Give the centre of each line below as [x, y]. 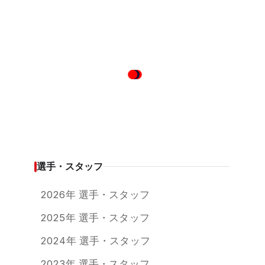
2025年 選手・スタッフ [95, 218]
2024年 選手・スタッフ [95, 241]
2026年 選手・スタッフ [95, 195]
